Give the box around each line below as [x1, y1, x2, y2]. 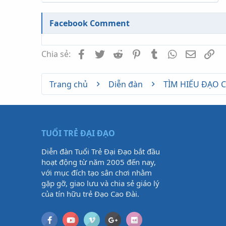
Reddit [124, 47, 149, 59]
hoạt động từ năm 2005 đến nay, [41, 157, 156, 167]
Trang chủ [49, 79, 88, 90]
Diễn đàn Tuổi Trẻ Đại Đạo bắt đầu [41, 146, 160, 156]
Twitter [105, 47, 133, 59]
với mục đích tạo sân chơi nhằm [41, 167, 152, 178]
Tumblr [160, 47, 188, 59]
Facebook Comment [49, 18, 130, 29]
